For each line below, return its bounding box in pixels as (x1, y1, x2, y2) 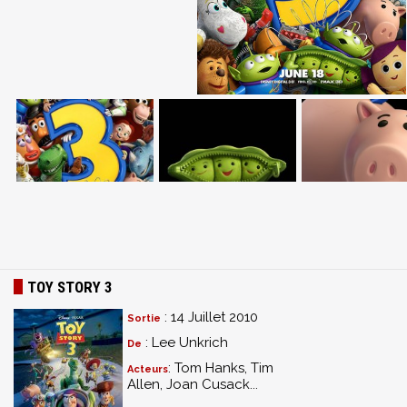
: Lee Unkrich (142, 334, 228, 352)
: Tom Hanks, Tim (168, 360, 273, 377)
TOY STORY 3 (27, 278, 113, 297)
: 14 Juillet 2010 (161, 309, 258, 326)
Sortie (127, 313, 161, 325)
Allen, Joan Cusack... (127, 376, 258, 393)
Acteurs (127, 363, 168, 376)
